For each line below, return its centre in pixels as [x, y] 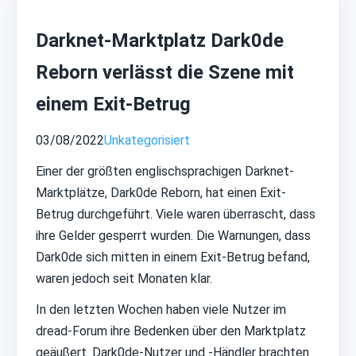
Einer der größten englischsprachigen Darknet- [165, 171]
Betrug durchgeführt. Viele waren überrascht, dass [176, 214]
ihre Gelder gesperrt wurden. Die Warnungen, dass [173, 235]
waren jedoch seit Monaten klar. [124, 278]
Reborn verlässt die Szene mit [165, 72]
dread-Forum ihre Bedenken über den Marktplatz [171, 331]
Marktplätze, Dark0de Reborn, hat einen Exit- [161, 192]
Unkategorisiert [147, 140]
